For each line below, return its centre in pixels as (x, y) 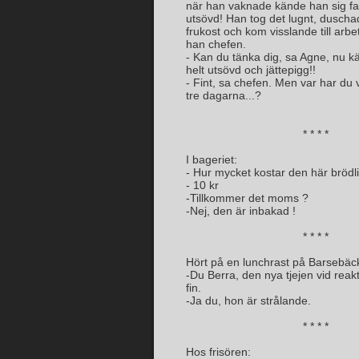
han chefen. (216, 44)
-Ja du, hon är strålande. (248, 301)
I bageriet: (212, 159)
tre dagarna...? (224, 95)
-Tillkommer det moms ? (247, 198)
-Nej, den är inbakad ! (241, 211)
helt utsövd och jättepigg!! (251, 70)
